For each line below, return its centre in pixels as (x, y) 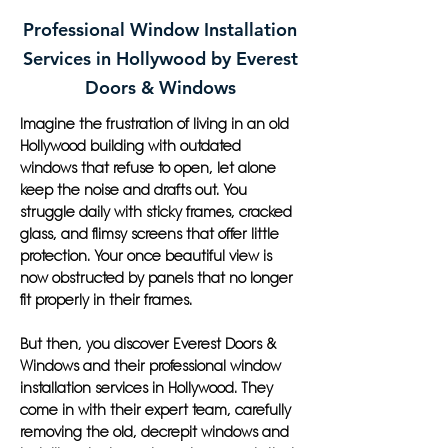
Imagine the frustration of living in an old (154, 124)
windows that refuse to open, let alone (148, 168)
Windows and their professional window (150, 366)
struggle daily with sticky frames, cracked (156, 212)
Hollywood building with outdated (130, 146)
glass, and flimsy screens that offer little (149, 234)
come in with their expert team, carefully (155, 410)
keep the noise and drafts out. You (133, 190)
